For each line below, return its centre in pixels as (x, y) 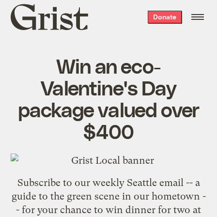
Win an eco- (108, 65)
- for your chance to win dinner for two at (108, 209)
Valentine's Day (108, 87)
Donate (164, 17)
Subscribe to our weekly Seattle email (100, 182)
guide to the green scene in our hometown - (108, 196)
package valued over (108, 109)
